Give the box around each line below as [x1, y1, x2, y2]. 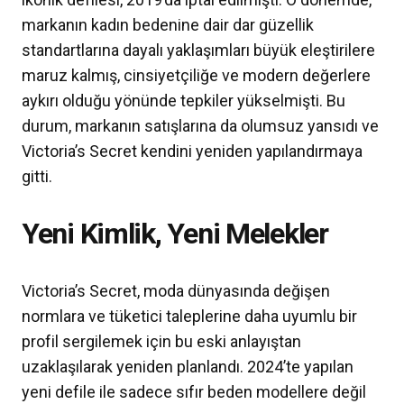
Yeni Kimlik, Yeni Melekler [22, 216, 328, 252]
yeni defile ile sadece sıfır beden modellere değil [22, 382, 366, 402]
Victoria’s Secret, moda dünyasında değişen [22, 281, 330, 301]
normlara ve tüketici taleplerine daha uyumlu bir [22, 307, 357, 326]
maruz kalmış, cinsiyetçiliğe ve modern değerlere [22, 66, 371, 86]
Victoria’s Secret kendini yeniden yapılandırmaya [22, 142, 363, 161]
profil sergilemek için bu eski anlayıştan [22, 332, 301, 352]
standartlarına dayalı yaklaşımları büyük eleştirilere [22, 41, 375, 60]
